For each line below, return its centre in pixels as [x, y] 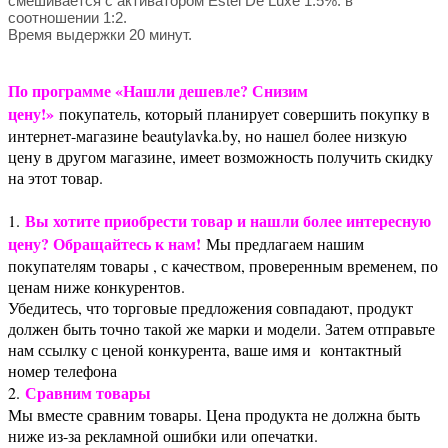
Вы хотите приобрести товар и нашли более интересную [228, 220]
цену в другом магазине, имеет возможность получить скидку [220, 156]
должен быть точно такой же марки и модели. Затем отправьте [221, 328]
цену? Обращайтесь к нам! [104, 243]
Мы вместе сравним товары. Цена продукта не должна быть [214, 414]
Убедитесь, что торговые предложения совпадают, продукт [210, 307]
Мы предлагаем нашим [282, 243]
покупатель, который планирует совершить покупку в [242, 113]
